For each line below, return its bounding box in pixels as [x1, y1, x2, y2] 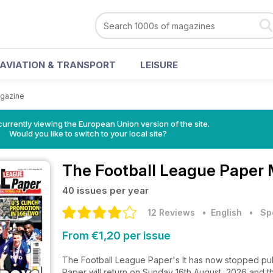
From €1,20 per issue [62, 229, 171, 242]
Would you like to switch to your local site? [9, 129, 167, 138]
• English [197, 207, 242, 218]
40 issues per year [62, 185, 149, 196]
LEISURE [140, 59, 178, 71]
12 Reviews [147, 207, 195, 218]
